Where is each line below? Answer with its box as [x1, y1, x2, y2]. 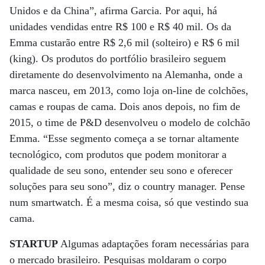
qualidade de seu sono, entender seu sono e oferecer [9, 164, 232, 176]
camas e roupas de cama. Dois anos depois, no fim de [9, 101, 240, 112]
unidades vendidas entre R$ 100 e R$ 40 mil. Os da [9, 21, 231, 33]
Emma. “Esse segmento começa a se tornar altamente [9, 132, 239, 144]
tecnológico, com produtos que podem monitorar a [9, 148, 227, 160]
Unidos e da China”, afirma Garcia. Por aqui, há [9, 5, 217, 17]
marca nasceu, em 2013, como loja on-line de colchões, [9, 85, 248, 96]
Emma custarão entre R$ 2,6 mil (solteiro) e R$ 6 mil [9, 37, 240, 49]
